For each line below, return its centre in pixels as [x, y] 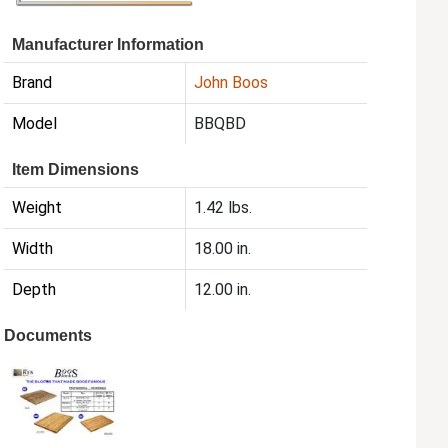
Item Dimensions [76, 170]
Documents [48, 336]
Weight [37, 208]
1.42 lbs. [223, 208]
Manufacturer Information [108, 45]
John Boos [231, 83]
